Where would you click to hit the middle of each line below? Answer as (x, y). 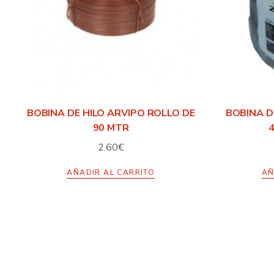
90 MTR (111, 128)
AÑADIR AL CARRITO (111, 173)
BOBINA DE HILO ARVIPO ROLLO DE (111, 113)
